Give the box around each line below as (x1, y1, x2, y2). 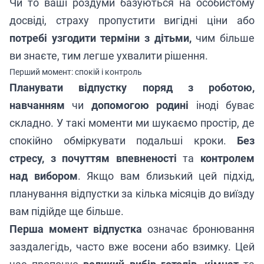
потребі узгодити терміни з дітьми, (9, 32, 192, 44)
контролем (200, 152, 255, 164)
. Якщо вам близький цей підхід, (77, 170, 255, 182)
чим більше (191, 32, 255, 44)
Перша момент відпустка (9, 223, 142, 235)
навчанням (9, 99, 65, 111)
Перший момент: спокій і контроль (9, 67, 142, 77)
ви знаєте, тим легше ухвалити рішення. (9, 49, 208, 62)
